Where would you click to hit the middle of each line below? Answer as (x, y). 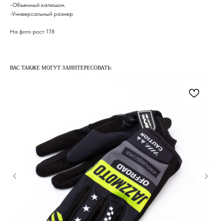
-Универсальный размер (41, 14)
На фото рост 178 (32, 32)
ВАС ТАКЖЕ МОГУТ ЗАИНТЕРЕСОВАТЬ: (61, 68)
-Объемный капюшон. (38, 5)
